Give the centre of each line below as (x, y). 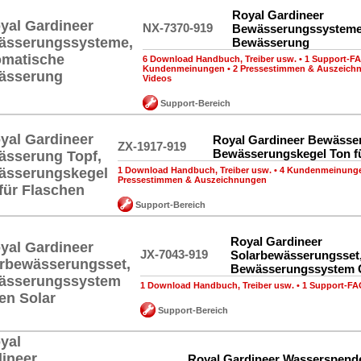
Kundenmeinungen (184, 68)
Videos (157, 78)
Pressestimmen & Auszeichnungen (192, 180)
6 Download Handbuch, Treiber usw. (220, 59)
